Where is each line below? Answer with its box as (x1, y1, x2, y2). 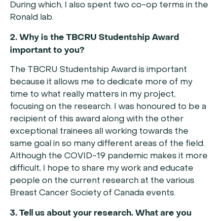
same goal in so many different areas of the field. (10, 140, 205, 148)
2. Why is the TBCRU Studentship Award (10, 33, 179, 42)
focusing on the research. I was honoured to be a (10, 103, 206, 111)
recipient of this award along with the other (10, 115, 184, 124)
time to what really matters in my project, (10, 91, 176, 99)
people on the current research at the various (10, 177, 194, 185)
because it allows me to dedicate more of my (10, 78, 192, 87)
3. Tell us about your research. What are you (10, 209, 191, 218)
